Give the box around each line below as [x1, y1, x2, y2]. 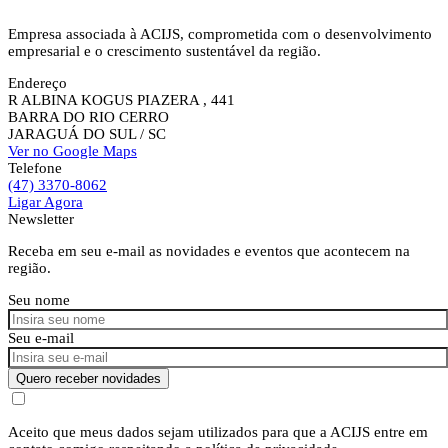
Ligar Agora [8, 194, 83, 211]
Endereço [8, 75, 67, 92]
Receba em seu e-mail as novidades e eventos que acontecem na [8, 243, 410, 260]
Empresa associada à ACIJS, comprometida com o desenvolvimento [8, 26, 432, 43]
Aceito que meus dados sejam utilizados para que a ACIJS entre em [8, 424, 428, 441]
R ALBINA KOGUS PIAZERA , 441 [8, 92, 235, 109]
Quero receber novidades [16, 371, 161, 387]
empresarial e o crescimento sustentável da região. [8, 43, 321, 60]
